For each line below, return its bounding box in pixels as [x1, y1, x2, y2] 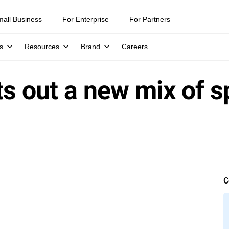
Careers [122, 42, 148, 51]
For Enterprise [62, 15, 109, 24]
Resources [25, 42, 59, 51]
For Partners [129, 15, 170, 24]
